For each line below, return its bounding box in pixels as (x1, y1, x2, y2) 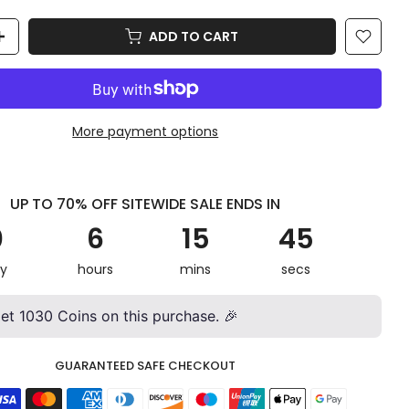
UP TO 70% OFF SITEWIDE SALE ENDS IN (10, 194, 281, 215)
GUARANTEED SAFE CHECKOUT (55, 357, 236, 374)
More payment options (72, 122, 219, 141)
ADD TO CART (142, 27, 232, 46)
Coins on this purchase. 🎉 (52, 307, 238, 325)
